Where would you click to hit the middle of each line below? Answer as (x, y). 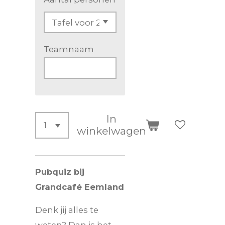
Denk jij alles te (67, 210)
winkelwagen (112, 131)
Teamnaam (69, 49)
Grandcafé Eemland (80, 187)
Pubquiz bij (60, 172)
